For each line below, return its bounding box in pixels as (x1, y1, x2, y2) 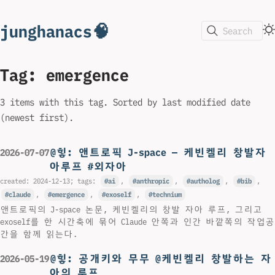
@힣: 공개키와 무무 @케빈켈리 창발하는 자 (50, 252, 271, 265)
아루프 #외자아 (49, 160, 126, 172)
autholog (190, 177, 220, 186)
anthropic (136, 177, 169, 186)
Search (223, 25, 252, 37)
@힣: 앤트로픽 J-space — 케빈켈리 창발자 (50, 146, 266, 158)
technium (152, 190, 182, 199)
